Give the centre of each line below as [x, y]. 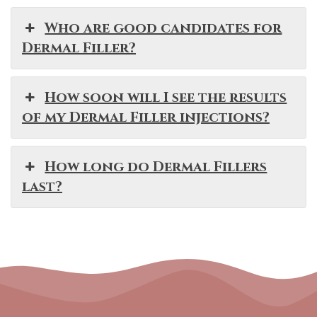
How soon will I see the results [166, 98]
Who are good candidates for [163, 28]
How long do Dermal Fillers [156, 167]
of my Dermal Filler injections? [146, 117]
